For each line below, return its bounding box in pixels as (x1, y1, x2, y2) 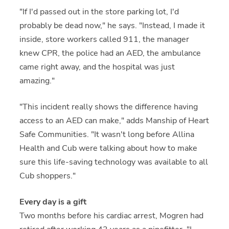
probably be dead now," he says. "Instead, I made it (19, 20, 205, 32)
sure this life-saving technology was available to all (19, 156, 208, 168)
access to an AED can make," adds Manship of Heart (19, 115, 209, 127)
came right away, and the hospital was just (19, 61, 175, 73)
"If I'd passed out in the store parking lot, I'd (19, 6, 179, 18)
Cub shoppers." (19, 170, 76, 182)
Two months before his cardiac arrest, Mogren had (19, 210, 203, 222)
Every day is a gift (19, 196, 86, 208)
